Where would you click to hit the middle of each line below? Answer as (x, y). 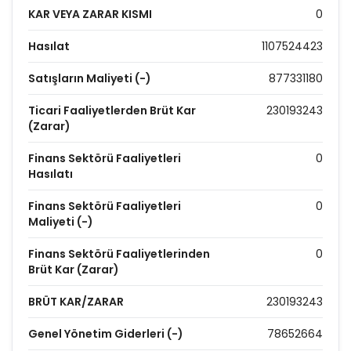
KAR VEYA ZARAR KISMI (90, 14)
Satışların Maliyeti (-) (90, 78)
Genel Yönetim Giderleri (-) (106, 334)
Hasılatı (51, 174)
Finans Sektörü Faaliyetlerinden (119, 254)
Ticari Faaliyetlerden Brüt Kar (112, 110)
